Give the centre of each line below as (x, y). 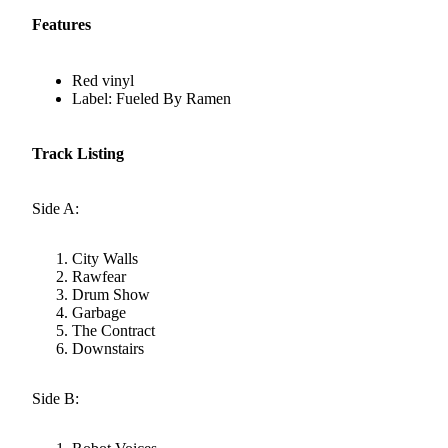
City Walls (105, 259)
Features (61, 25)
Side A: (55, 209)
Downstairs (108, 349)
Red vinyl (103, 80)
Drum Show (111, 295)
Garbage (99, 313)
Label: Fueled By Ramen (151, 98)
